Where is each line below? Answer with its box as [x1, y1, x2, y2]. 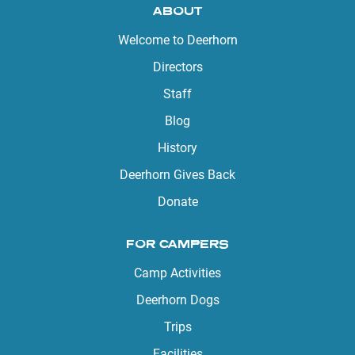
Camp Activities [134, 265, 221, 281]
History [158, 139, 197, 155]
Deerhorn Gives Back [120, 166, 235, 182]
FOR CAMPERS [126, 236, 229, 250]
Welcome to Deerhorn [117, 32, 238, 48]
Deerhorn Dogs [136, 292, 219, 307]
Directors [152, 59, 203, 74]
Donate [157, 193, 198, 209]
